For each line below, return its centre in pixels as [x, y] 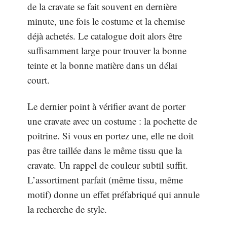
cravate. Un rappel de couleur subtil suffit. [108, 165]
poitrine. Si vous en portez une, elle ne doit [110, 135]
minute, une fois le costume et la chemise [106, 21]
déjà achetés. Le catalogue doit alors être [105, 36]
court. [39, 80]
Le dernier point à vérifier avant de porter [106, 106]
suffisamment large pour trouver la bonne [107, 51]
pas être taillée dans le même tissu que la [105, 150]
